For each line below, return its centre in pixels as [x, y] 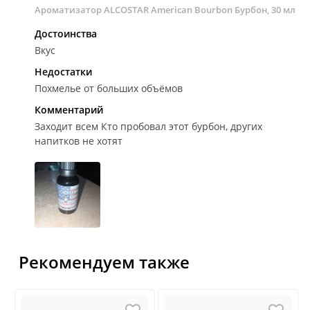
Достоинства [66, 34]
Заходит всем [66, 126]
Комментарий [69, 110]
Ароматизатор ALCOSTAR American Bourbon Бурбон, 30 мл [165, 10]
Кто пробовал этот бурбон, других [180, 126]
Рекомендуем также [104, 262]
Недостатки [63, 72]
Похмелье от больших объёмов [109, 88]
